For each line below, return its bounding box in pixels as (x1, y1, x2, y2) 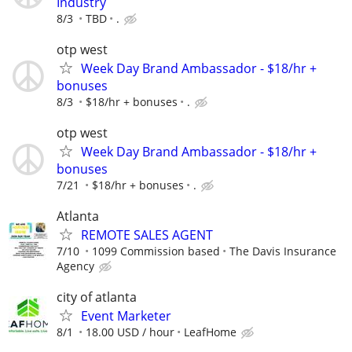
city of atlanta (57, 288, 137, 306)
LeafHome (184, 324, 236, 340)
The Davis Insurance (229, 244, 336, 259)
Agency (57, 258, 94, 274)
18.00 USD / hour (86, 324, 174, 340)
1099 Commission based (92, 244, 220, 259)
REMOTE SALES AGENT (81, 226, 213, 244)
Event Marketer (81, 307, 171, 325)
